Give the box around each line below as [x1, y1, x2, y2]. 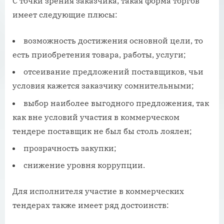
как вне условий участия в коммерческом [12, 111, 179, 122]
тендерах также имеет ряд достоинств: [12, 200, 169, 210]
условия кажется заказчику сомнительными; [12, 80, 194, 91]
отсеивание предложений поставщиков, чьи [23, 66, 203, 77]
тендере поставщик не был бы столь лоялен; [12, 125, 192, 136]
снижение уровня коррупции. [23, 160, 145, 170]
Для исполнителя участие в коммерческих [12, 186, 184, 196]
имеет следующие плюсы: [12, 9, 117, 19]
